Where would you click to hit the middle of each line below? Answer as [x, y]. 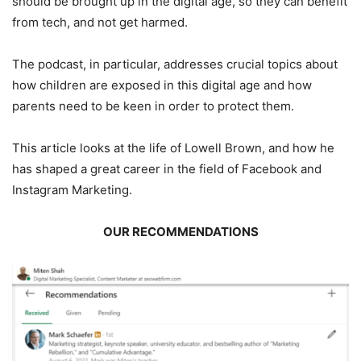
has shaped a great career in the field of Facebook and [167, 168]
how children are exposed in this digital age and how [162, 85]
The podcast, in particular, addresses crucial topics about [175, 64]
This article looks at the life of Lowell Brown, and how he [173, 147]
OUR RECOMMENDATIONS [180, 231]
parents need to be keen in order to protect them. [153, 106]
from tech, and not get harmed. [100, 22]
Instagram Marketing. [72, 189]
